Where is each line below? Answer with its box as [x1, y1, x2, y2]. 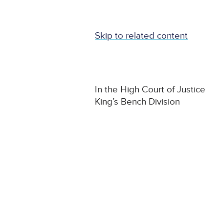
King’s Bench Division [95, 96, 180, 108]
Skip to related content [95, 30, 188, 42]
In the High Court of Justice [95, 84, 206, 96]
